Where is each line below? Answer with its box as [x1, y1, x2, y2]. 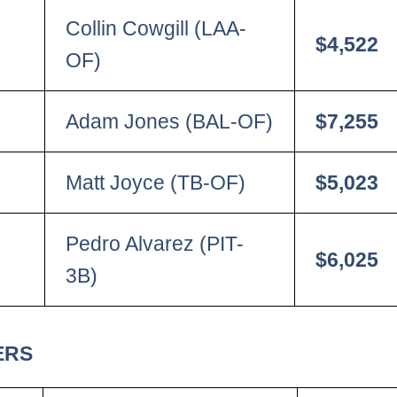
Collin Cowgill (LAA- [66, 17, 247, 41]
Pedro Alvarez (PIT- [66, 232, 245, 256]
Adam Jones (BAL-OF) [66, 110, 274, 134]
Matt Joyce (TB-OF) [66, 171, 246, 195]
